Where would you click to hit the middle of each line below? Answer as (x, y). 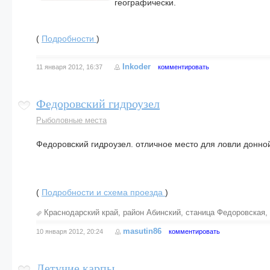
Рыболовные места (71, 120)
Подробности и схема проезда (103, 192)
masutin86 (142, 231)
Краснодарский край (81, 212)
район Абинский (152, 212)
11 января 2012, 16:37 (69, 67)
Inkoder (137, 67)
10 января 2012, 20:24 (70, 231)
